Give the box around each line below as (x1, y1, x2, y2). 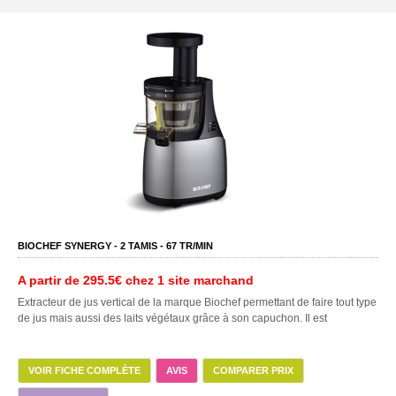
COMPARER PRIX (213, 364, 293, 376)
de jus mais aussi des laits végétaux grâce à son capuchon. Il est (18, 311, 327, 324)
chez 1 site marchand (122, 272, 254, 287)
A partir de (18, 272, 83, 287)
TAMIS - (126, 240, 166, 251)
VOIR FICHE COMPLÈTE (28, 364, 141, 376)
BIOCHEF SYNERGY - (18, 240, 120, 251)
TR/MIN (177, 240, 213, 251)
